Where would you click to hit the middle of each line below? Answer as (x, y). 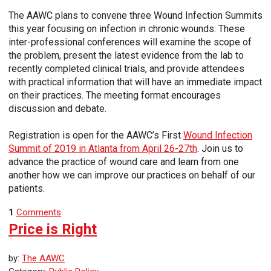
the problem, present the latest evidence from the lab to (126, 56)
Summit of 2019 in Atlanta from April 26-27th (103, 149)
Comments (39, 213)
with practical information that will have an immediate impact (135, 82)
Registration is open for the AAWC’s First (96, 135)
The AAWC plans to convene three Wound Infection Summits (135, 16)
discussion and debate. (57, 109)
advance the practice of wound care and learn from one (124, 162)
